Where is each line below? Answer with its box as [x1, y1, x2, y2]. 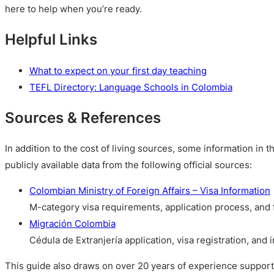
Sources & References [5, 108, 161, 127]
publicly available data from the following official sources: [5, 158, 252, 171]
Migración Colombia [29, 218, 116, 230]
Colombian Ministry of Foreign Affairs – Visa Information [29, 185, 270, 197]
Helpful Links [5, 30, 97, 49]
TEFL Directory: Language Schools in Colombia [29, 81, 232, 93]
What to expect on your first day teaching [29, 64, 207, 76]
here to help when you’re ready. [5, 3, 142, 15]
